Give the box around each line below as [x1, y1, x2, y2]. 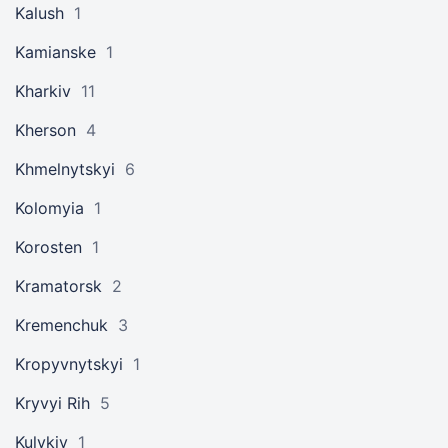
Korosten [15, 237, 82, 257]
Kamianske [15, 42, 96, 62]
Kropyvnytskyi [15, 354, 123, 374]
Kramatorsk [15, 276, 102, 296]
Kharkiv [15, 81, 71, 101]
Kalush [15, 3, 64, 23]
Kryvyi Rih [15, 393, 90, 413]
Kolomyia [15, 198, 84, 218]
